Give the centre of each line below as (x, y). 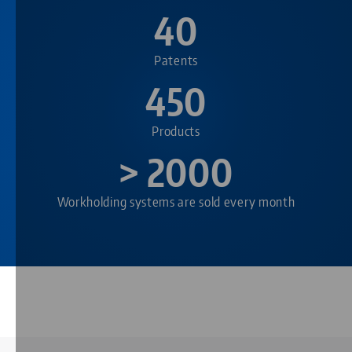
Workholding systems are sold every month (176, 201)
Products (176, 130)
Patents (176, 59)
